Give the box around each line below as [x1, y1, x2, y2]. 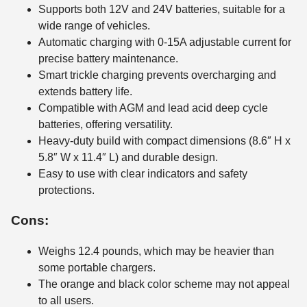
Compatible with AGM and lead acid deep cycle [38, 101, 268, 114]
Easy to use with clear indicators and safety [38, 167, 247, 180]
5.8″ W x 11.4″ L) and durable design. [38, 151, 218, 163]
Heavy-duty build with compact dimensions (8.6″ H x [38, 134, 291, 147]
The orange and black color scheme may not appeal [38, 278, 290, 290]
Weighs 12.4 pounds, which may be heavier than [38, 245, 274, 257]
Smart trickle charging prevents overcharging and [38, 69, 276, 81]
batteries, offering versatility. [38, 118, 173, 130]
